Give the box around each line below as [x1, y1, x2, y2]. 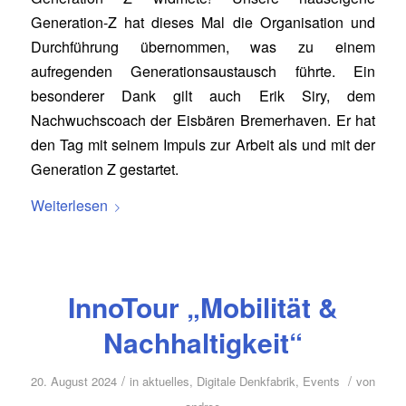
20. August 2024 [30, 372, 117, 390]
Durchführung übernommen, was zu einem [30, 35, 376, 57]
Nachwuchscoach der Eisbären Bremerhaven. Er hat [30, 109, 376, 130]
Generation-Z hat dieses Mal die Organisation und [30, 11, 376, 33]
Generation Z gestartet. [30, 158, 179, 179]
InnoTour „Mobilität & [67, 286, 338, 326]
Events [302, 372, 340, 390]
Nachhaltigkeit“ [102, 322, 303, 362]
